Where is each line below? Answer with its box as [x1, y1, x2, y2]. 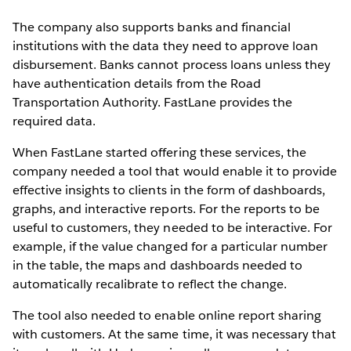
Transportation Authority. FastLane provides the [13, 94, 292, 111]
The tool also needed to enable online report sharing [13, 307, 321, 324]
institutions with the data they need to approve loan [13, 38, 318, 55]
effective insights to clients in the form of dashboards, [13, 182, 326, 199]
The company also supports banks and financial [13, 19, 291, 36]
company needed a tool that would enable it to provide [13, 163, 338, 180]
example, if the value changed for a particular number [13, 238, 328, 255]
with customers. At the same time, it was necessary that [13, 326, 337, 343]
